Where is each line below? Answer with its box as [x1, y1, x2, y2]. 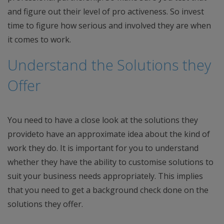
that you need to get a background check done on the [7, 184, 208, 195]
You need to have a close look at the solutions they [7, 114, 198, 125]
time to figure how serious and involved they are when [7, 20, 211, 31]
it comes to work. [7, 34, 71, 45]
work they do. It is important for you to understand [7, 142, 198, 153]
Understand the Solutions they [7, 55, 211, 74]
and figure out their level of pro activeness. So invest [7, 6, 204, 17]
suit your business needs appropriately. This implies [7, 170, 203, 181]
